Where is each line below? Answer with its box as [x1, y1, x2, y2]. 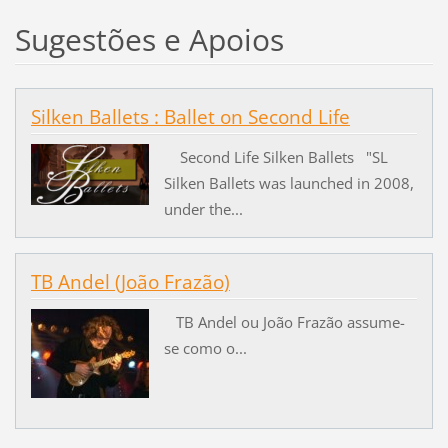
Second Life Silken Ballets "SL [163, 147, 388, 168]
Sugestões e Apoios [14, 18, 284, 60]
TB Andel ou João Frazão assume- [163, 312, 405, 333]
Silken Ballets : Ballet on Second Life [30, 103, 350, 130]
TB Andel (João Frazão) [30, 269, 230, 296]
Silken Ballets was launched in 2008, [163, 173, 414, 194]
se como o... [163, 338, 247, 359]
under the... [163, 199, 243, 220]
